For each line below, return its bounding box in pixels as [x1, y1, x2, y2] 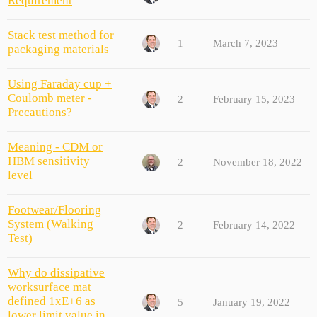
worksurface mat [8, 279, 91, 294]
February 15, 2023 [213, 93, 295, 105]
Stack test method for [8, 28, 114, 42]
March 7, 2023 [213, 37, 278, 49]
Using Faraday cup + [8, 76, 112, 91]
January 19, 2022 [213, 296, 290, 308]
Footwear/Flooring [8, 202, 101, 217]
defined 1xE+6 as [8, 294, 96, 308]
